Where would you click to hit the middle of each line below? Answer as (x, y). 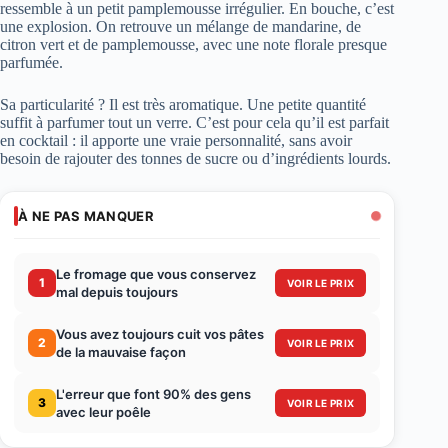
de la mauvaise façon (121, 351)
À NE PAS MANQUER (86, 215)
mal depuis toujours (117, 291)
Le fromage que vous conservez (156, 273)
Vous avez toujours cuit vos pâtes (160, 333)
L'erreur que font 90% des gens (153, 393)
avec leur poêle (103, 411)
